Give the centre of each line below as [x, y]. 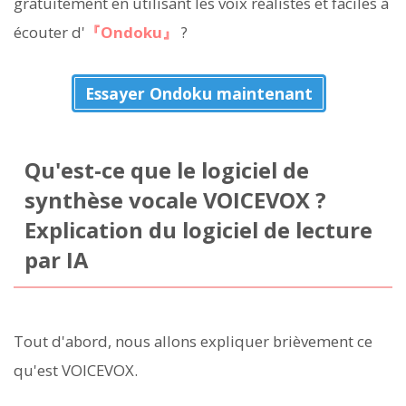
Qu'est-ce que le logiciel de [166, 171]
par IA [56, 261]
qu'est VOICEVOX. [76, 370]
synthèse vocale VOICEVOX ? [175, 201]
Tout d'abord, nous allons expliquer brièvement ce [193, 341]
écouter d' [49, 33]
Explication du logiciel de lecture [198, 231]
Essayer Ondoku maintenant [198, 94]
